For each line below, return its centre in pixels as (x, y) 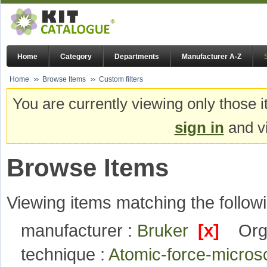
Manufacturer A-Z (212, 57)
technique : (65, 254)
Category (76, 57)
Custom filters (121, 79)
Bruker (167, 231)
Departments (137, 57)
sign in (199, 128)
